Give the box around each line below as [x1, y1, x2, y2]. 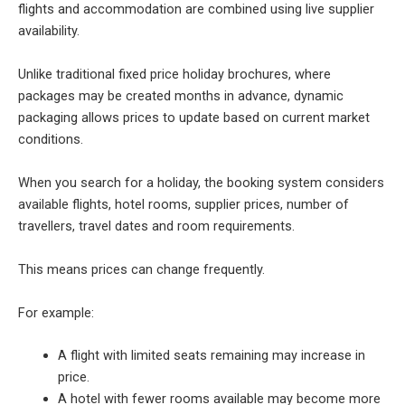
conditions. [18, 130, 83, 147]
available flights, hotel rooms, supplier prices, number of [18, 195, 349, 212]
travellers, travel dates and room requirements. [18, 217, 295, 234]
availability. [18, 22, 80, 39]
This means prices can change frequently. [18, 260, 265, 278]
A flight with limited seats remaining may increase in [57, 346, 365, 363]
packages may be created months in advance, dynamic [18, 87, 344, 104]
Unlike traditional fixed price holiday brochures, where [18, 65, 331, 82]
